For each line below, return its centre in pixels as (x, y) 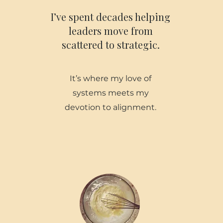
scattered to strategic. (111, 45)
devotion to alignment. (111, 107)
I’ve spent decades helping (111, 17)
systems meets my (111, 93)
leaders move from (111, 31)
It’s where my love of (111, 78)
